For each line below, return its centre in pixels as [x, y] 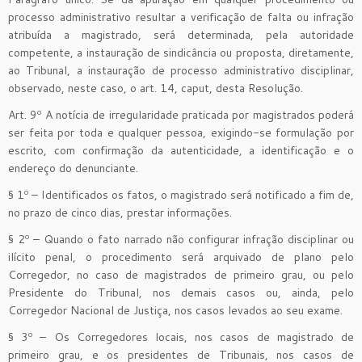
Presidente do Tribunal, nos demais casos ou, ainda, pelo [181, 292]
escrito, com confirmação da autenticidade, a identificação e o [181, 150]
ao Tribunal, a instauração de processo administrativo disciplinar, [181, 70]
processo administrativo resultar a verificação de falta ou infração [181, 17]
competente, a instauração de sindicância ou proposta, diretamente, [181, 52]
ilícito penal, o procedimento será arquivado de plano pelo [181, 257]
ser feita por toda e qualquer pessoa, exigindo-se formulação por [181, 132]
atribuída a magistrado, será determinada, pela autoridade [181, 34]
